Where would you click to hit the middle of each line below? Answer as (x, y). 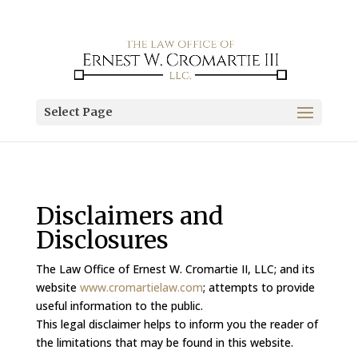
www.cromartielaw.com (141, 287)
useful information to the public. (119, 306)
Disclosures (102, 240)
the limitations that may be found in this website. (164, 342)
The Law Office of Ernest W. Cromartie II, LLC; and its (175, 269)
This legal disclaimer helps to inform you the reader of (177, 324)
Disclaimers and (129, 216)
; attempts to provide (259, 287)
